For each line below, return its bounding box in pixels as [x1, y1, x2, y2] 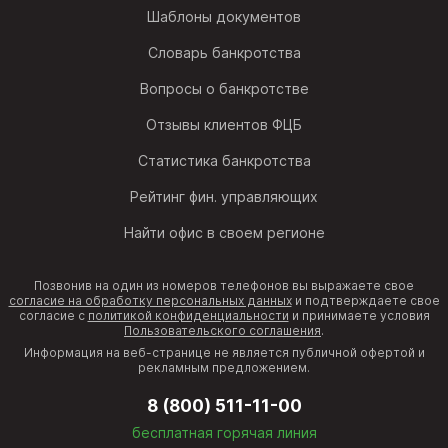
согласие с [18, 308, 88, 324]
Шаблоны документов [147, 8, 301, 26]
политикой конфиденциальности [87, 308, 289, 324]
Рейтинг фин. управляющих [130, 188, 318, 206]
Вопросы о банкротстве [139, 80, 309, 98]
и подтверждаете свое [291, 293, 440, 309]
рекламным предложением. [138, 360, 310, 376]
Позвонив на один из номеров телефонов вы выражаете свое [34, 278, 414, 294]
